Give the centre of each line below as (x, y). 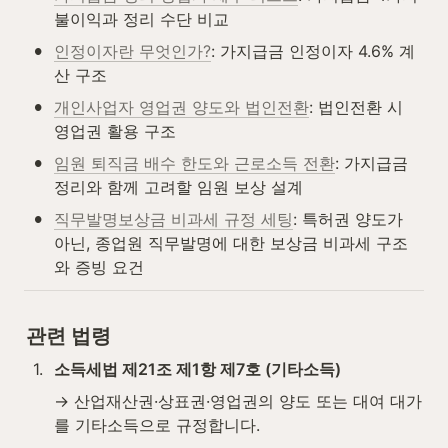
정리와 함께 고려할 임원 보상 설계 (178, 186)
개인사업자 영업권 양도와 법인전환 (181, 106)
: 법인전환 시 (356, 106)
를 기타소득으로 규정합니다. (157, 425)
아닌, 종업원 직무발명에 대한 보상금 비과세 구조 (231, 242)
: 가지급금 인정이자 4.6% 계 (313, 50)
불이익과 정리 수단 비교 (141, 18)
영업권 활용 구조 (115, 130)
